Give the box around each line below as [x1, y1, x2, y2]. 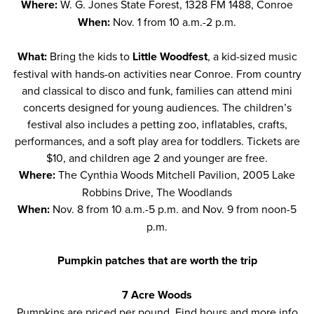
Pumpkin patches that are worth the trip [57, 252, 257, 268]
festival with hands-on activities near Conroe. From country [13, 66, 301, 81]
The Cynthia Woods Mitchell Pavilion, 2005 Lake [58, 167, 295, 182]
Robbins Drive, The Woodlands [82, 184, 232, 200]
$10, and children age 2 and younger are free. [46, 150, 268, 165]
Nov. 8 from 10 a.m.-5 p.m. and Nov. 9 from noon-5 [53, 201, 296, 217]
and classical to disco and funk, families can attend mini [22, 83, 292, 98]
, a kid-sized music [207, 48, 297, 64]
